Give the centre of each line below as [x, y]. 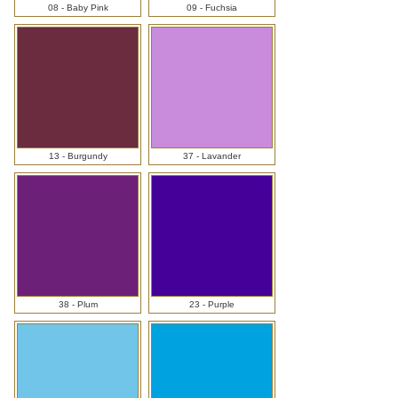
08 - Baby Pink [78, 8]
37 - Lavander [212, 155]
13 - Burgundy [78, 155]
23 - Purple [212, 304]
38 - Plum [78, 304]
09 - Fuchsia [212, 8]
